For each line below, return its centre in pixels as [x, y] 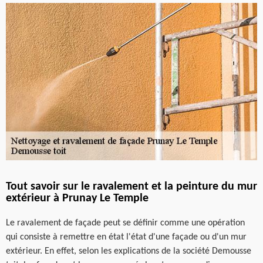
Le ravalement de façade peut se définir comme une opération [125, 223]
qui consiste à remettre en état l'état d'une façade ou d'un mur [126, 237]
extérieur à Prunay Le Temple [77, 198]
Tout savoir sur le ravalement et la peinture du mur [131, 186]
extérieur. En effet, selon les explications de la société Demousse [129, 251]
